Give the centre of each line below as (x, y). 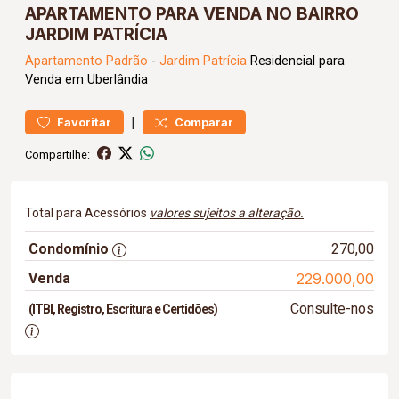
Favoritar (84, 122)
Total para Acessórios (87, 213)
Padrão (127, 61)
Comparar (204, 122)
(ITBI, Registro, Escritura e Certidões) (123, 309)
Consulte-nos (332, 309)
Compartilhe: (57, 154)
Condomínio (69, 249)
